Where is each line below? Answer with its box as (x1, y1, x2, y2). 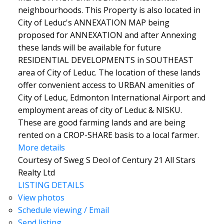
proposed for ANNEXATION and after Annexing (17, 29, 196, 40)
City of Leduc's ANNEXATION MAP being (17, 16, 169, 28)
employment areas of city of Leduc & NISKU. (17, 104, 182, 115)
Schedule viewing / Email (17, 204, 109, 215)
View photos (17, 191, 64, 203)
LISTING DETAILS (17, 179, 84, 190)
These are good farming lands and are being (17, 116, 185, 128)
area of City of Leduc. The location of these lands (17, 66, 200, 78)
